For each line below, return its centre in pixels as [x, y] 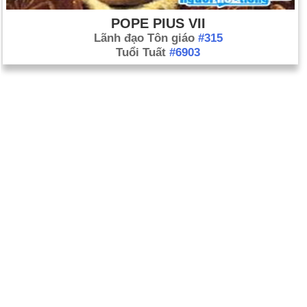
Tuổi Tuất [143, 52]
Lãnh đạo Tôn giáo [146, 38]
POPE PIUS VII [158, 23]
